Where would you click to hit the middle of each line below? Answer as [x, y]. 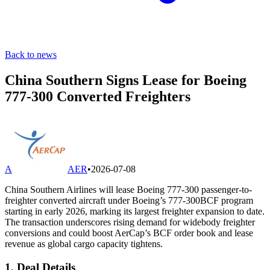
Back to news [31, 55]
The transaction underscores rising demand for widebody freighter [130, 222]
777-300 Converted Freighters [98, 96]
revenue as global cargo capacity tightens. [84, 243]
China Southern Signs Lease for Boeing [126, 80]
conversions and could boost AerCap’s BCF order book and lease [129, 233]
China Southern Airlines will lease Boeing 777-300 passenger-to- [128, 189]
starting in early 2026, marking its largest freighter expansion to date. [135, 211]
